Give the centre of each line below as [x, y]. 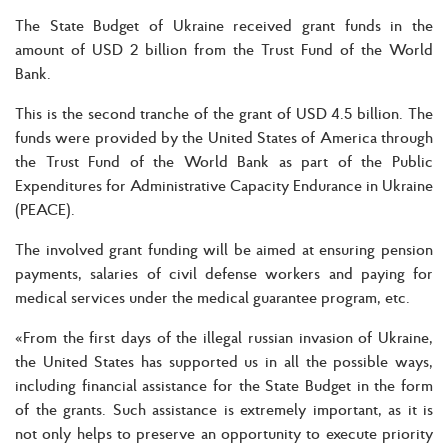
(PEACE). [45, 208]
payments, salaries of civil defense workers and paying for [224, 272]
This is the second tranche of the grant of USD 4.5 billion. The [224, 112]
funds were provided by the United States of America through [224, 136]
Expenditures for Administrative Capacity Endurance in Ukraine [224, 184]
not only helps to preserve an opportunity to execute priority [224, 432]
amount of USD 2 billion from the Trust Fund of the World [224, 48]
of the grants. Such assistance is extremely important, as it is [224, 408]
